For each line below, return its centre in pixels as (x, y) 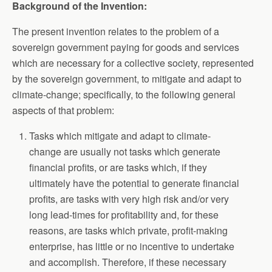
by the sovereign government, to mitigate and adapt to (127, 79)
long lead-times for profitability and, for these (124, 215)
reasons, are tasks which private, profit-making (129, 230)
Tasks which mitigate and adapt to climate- (120, 136)
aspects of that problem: (63, 110)
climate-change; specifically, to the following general (124, 94)
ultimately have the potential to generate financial (134, 183)
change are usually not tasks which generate (125, 151)
